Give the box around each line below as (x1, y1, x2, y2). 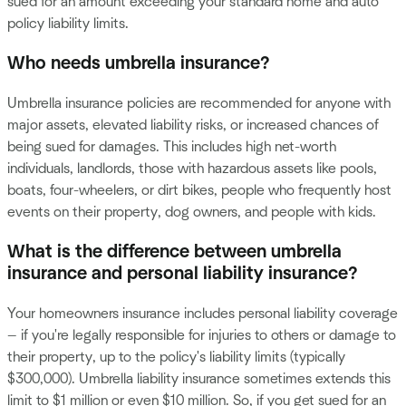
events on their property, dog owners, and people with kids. (7, 205, 376, 220)
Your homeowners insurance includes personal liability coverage (7, 306, 398, 322)
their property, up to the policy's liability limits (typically (7, 350, 345, 365)
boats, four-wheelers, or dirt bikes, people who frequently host (7, 183, 391, 198)
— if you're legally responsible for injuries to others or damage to (7, 328, 396, 343)
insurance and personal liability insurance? (7, 265, 358, 284)
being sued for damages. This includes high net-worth (7, 140, 336, 155)
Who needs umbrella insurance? (7, 54, 270, 73)
